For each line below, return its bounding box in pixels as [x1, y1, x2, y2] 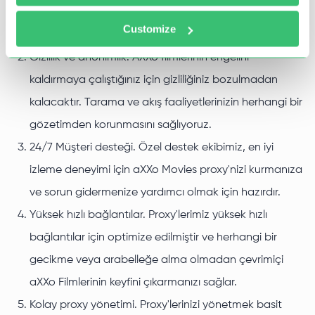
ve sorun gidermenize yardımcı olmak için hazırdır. [30, 187, 281, 199]
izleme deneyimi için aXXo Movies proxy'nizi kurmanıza [30, 165, 302, 176]
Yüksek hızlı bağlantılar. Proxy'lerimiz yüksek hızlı [30, 210, 267, 221]
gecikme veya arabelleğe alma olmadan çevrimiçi [30, 255, 283, 266]
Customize [123, 22, 176, 35]
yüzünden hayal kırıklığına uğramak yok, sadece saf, [30, 7, 293, 19]
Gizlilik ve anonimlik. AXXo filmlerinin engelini [30, 52, 249, 64]
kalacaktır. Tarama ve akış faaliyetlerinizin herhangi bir [30, 97, 302, 109]
